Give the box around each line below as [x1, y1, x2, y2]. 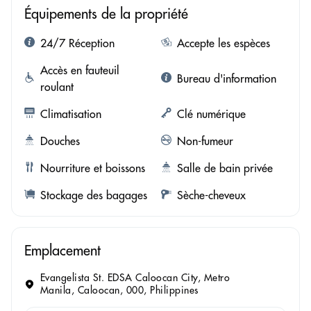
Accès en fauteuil [40, 63, 119, 78]
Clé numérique [176, 107, 246, 121]
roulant [40, 80, 74, 94]
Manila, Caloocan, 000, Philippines [40, 284, 199, 297]
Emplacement [24, 242, 101, 260]
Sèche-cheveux [176, 188, 246, 203]
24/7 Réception [40, 36, 115, 51]
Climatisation [40, 107, 101, 121]
